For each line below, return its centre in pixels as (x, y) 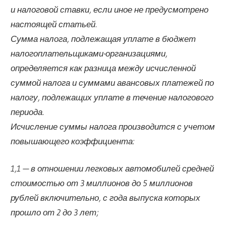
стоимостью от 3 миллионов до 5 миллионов (102, 183)
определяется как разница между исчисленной (103, 68)
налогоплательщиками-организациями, (89, 53)
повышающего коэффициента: (73, 141)
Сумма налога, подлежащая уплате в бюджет (103, 38)
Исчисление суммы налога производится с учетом (113, 126)
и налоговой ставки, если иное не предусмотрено (110, 9)
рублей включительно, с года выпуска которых (106, 198)
